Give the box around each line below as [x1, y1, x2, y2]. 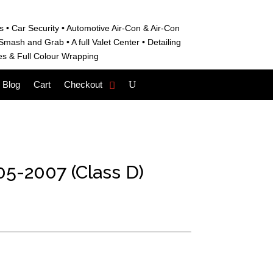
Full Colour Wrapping [17, 51, 99, 61]
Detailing [147, 37, 181, 47]
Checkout [64, 79, 102, 90]
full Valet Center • [76, 37, 147, 47]
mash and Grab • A [3, 37, 76, 47]
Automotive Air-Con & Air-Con [66, 23, 180, 33]
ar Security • [17, 23, 66, 33]
